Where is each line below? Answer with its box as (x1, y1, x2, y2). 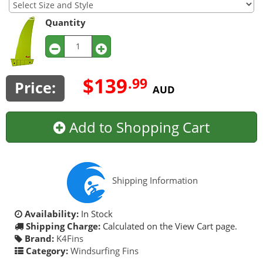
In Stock (79, 207, 113, 220)
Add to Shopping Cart (66, 117, 210, 137)
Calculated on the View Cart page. (100, 220, 237, 232)
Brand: (22, 232, 54, 244)
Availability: (22, 207, 79, 220)
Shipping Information (110, 174, 198, 186)
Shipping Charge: (23, 220, 100, 232)
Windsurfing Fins (70, 244, 139, 257)
